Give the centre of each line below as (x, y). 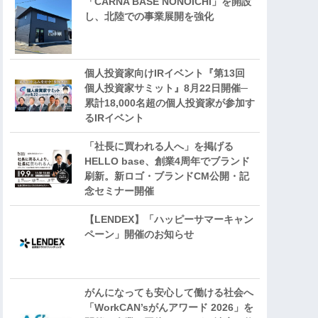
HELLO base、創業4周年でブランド (167, 161)
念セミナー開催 (119, 191)
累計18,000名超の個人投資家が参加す (170, 103)
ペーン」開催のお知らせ (139, 235)
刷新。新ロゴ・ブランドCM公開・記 (167, 176)
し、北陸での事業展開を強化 (149, 17)
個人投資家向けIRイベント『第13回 (165, 73)
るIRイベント (114, 118)
